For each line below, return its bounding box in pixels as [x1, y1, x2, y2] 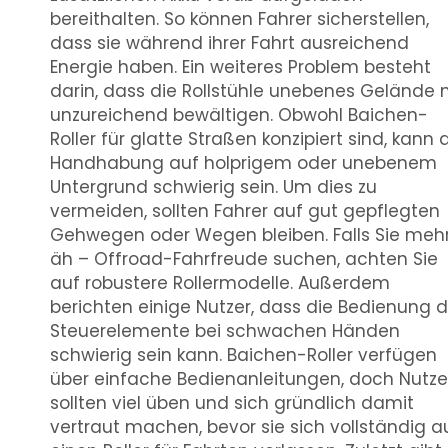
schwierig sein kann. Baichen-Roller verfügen [50, 343, 437, 367]
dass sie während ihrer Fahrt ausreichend [50, 31, 409, 55]
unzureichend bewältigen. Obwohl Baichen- [50, 103, 428, 127]
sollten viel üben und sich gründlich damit [50, 391, 414, 415]
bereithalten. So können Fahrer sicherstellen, [50, 7, 429, 31]
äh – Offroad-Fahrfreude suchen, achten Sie [50, 247, 438, 271]
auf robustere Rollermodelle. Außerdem [50, 271, 390, 295]
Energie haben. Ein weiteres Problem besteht [50, 55, 431, 79]
